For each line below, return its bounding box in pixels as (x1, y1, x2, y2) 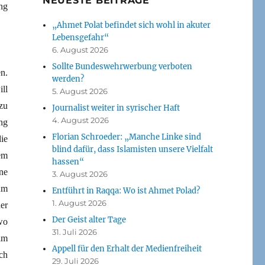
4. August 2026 (52, 115, 109, 125)
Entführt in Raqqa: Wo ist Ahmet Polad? (52, 185, 201, 196)
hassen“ (52, 156, 85, 167)
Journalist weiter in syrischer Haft (52, 102, 180, 113)
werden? (52, 73, 85, 84)
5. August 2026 (52, 86, 108, 96)
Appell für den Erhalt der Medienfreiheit (52, 243, 202, 254)
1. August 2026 (52, 198, 107, 208)
